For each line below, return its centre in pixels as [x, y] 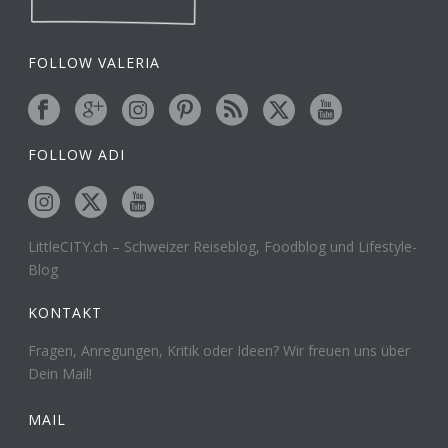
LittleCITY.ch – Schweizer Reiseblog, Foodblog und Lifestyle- [223, 247]
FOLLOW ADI [77, 155]
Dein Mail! [60, 374]
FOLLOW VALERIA [94, 63]
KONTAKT [65, 313]
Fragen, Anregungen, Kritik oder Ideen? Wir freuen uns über [219, 351]
